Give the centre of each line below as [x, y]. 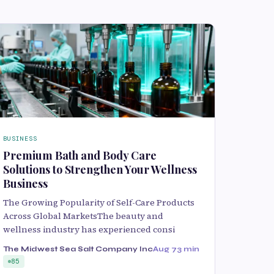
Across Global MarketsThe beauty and [83, 216]
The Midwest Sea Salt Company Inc [78, 249]
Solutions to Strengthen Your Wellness [100, 169]
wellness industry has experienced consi [89, 229]
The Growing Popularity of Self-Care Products [99, 202]
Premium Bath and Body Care [80, 155]
